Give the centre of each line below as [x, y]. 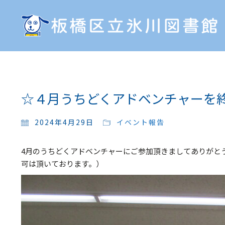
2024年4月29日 [64, 122]
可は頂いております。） [62, 163]
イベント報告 [140, 122]
